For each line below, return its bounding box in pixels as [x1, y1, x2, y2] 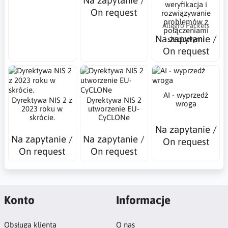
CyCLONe [98, 113, 130, 122]
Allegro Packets [162, 21, 210, 30]
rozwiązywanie [161, 9, 211, 18]
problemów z [163, 17, 209, 26]
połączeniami [163, 26, 209, 35]
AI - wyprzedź [163, 90, 209, 99]
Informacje [116, 193, 170, 207]
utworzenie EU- [88, 104, 140, 113]
